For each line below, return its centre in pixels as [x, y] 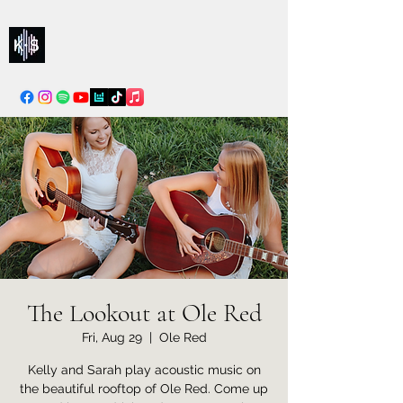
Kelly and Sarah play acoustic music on [144, 370]
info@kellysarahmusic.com [144, 66]
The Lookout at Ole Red [144, 313]
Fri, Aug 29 [112, 338]
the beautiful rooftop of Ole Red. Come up [144, 389]
